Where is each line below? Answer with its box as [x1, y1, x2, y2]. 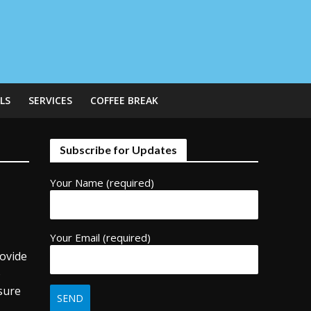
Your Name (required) [50, 176, 155, 190]
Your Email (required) [50, 230, 151, 244]
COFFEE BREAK [90, 94, 158, 107]
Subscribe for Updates [60, 143, 178, 156]
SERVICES [28, 94, 72, 107]
